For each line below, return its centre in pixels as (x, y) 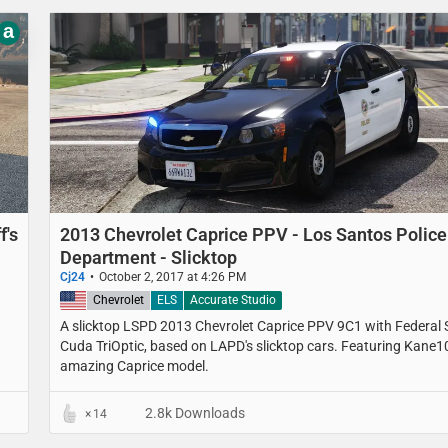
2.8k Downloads (193, 413)
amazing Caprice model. (134, 366)
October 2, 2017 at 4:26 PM (172, 276)
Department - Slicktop (148, 257)
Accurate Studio (233, 300)
